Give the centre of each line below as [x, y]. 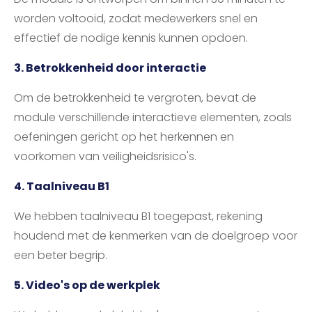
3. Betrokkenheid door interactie [110, 68]
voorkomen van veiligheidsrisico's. [105, 157]
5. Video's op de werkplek [87, 286]
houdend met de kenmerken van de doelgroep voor [156, 236]
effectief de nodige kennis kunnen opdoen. [131, 38]
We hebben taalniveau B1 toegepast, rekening [138, 217]
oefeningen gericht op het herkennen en [124, 137]
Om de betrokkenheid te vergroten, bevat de [135, 98]
